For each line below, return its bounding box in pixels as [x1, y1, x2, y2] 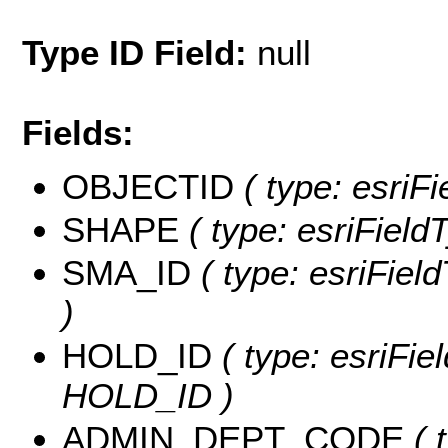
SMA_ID [62, 253, 191, 293]
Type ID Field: [22, 32, 257, 72]
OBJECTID [62, 167, 234, 207]
